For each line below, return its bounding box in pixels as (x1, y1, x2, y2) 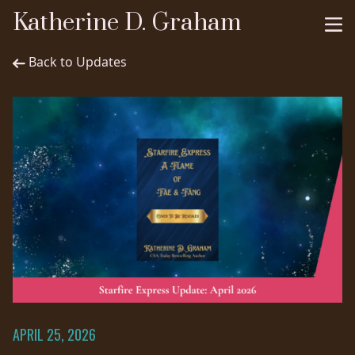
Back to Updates (29, 53, 127, 71)
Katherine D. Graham (13, 8, 242, 38)
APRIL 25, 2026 (13, 324, 96, 345)
